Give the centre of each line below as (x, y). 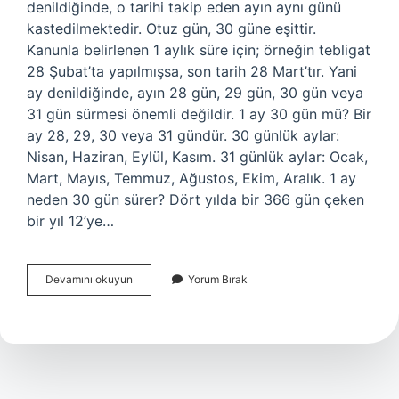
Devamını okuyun (89, 279)
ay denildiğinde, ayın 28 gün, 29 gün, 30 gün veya (195, 93)
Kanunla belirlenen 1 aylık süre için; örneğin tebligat (199, 50)
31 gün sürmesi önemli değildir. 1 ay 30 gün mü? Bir (199, 114)
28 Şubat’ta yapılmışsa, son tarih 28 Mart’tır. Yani (192, 71)
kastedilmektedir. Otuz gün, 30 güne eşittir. (171, 28)
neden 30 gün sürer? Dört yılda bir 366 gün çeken (195, 199)
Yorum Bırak (218, 279)
